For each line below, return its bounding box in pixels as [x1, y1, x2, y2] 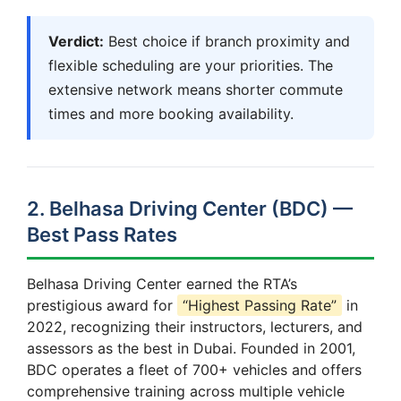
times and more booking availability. [48, 104, 294, 123]
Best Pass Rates [27, 222, 177, 246]
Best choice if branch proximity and [104, 31, 350, 50]
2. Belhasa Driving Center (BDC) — [27, 196, 353, 220]
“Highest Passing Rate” [183, 295, 337, 314]
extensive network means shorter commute [48, 80, 343, 98]
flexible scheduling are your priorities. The [48, 55, 333, 74]
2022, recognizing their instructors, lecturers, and [27, 317, 363, 336]
